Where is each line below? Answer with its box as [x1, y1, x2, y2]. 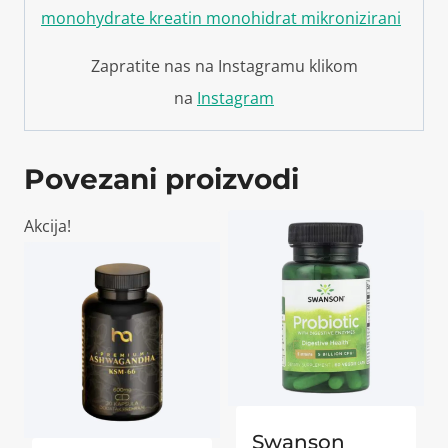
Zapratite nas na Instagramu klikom [90, 54, 358, 77]
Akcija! [24, 214, 71, 237]
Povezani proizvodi [24, 161, 299, 196]
